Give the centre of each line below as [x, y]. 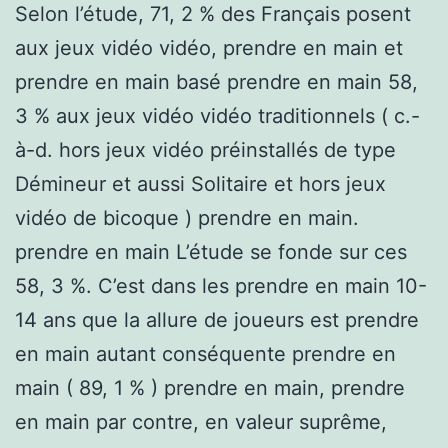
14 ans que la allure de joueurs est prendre [217, 319]
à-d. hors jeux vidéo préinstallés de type [205, 149]
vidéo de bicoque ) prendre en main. [187, 217]
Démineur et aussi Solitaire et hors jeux [200, 183]
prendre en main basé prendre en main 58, [216, 81]
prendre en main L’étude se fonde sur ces [211, 251]
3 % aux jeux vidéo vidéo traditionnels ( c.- [217, 115]
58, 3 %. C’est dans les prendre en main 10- [221, 285]
